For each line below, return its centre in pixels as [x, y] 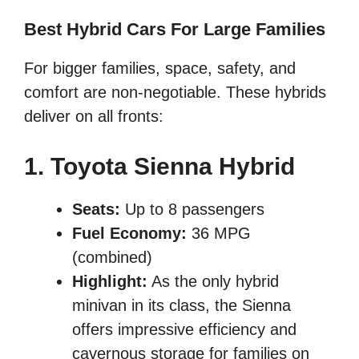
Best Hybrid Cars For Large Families [175, 30]
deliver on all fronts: [94, 117]
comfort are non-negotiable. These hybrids [175, 93]
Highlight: [110, 282]
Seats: [96, 210]
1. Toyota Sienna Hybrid [159, 167]
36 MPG [219, 234]
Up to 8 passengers [192, 210]
